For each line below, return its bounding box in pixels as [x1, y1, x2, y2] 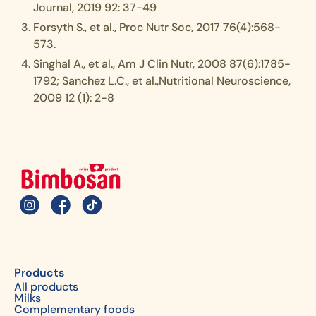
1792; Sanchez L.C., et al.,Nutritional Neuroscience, [33, 73, 291, 88]
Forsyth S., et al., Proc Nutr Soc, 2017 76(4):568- [33, 20, 281, 35]
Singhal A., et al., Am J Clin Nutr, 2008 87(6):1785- [33, 56, 291, 71]
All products [14, 279, 78, 294]
